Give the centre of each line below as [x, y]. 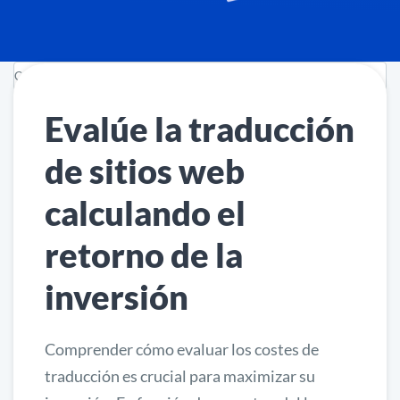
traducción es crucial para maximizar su [180, 376]
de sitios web [145, 171]
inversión [117, 297]
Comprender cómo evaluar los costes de [182, 350]
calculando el [145, 213]
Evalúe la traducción [200, 129]
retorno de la [144, 255]
